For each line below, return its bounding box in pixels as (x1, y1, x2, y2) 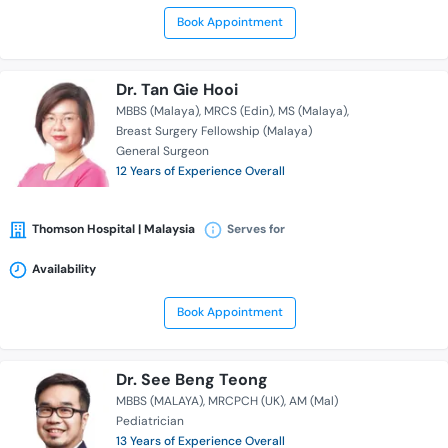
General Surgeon (116, 143, 209, 160)
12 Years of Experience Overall (116, 163, 285, 180)
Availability (32, 261, 96, 278)
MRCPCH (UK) (208, 393, 284, 410)
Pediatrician (116, 413, 184, 430)
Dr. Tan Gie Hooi (116, 79, 238, 101)
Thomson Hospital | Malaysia (32, 221, 195, 238)
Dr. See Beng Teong (116, 369, 268, 391)
